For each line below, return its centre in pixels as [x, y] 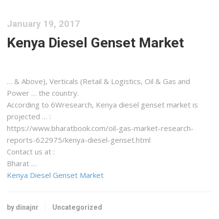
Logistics [126, 81]
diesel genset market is [158, 105]
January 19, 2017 [44, 24]
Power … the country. [43, 93]
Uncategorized [77, 207]
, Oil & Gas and [166, 81]
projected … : [29, 117]
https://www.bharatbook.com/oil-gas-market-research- [100, 128]
